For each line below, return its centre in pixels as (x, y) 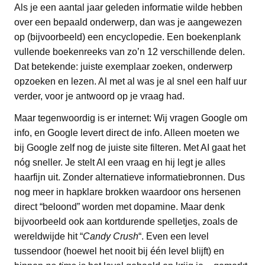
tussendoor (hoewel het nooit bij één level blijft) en (119, 251)
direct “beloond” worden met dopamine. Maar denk (119, 206)
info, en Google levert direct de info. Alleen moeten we (127, 132)
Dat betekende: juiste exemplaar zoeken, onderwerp (123, 66)
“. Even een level (174, 236)
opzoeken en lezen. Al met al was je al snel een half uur (130, 81)
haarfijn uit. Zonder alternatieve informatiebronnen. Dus (130, 177)
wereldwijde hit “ (49, 236)
